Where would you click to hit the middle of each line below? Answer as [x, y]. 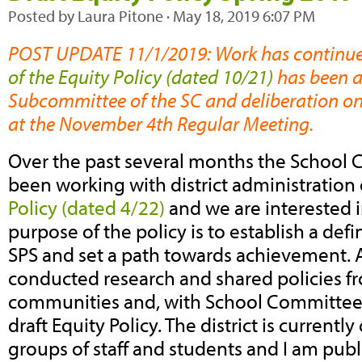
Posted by [43, 16]
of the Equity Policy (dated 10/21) [141, 76]
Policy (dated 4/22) [86, 207]
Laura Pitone [120, 16]
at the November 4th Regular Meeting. [163, 123]
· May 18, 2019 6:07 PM [239, 16]
